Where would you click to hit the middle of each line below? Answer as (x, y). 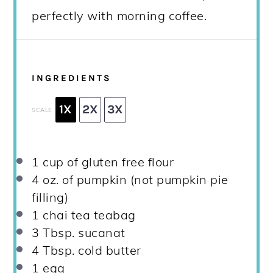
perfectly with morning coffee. (119, 16)
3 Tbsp (52, 233)
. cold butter (107, 250)
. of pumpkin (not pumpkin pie (142, 180)
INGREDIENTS (72, 78)
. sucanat (99, 233)
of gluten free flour (119, 162)
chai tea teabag (87, 215)
